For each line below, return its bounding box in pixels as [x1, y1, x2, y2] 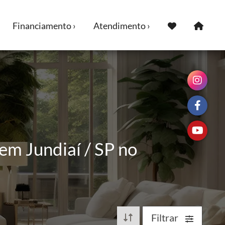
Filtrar [151, 211, 180, 223]
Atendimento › [93, 20, 150, 31]
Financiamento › [13, 20, 76, 31]
